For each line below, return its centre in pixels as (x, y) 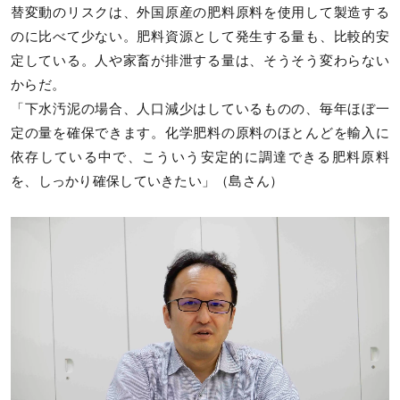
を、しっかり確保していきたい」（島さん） (147, 181)
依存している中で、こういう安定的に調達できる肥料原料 (200, 157)
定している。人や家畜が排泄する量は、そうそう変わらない (200, 60)
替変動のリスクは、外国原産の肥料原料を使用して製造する (200, 12)
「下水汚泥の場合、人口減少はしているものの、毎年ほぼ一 (200, 108)
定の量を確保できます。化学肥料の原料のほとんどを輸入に (200, 133)
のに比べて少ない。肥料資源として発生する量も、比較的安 (200, 36)
